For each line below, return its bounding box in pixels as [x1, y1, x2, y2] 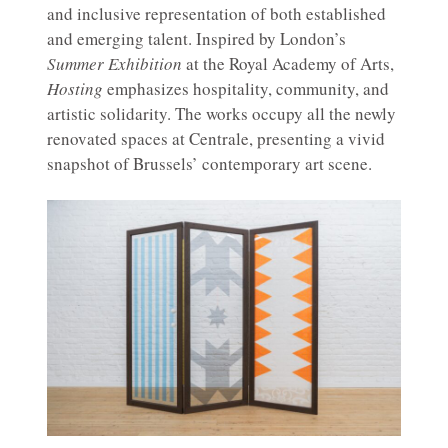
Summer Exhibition [47, 52, 182, 76]
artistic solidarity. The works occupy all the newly [47, 102, 396, 126]
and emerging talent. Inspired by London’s [47, 27, 346, 51]
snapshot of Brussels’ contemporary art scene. [47, 152, 372, 176]
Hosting [47, 77, 103, 101]
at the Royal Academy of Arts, [182, 52, 394, 76]
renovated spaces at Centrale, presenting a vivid [47, 127, 385, 151]
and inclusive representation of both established [47, 2, 386, 26]
